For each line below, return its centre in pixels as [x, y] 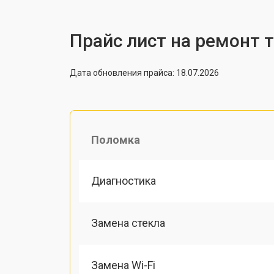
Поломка [116, 139]
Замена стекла [128, 223]
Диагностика [124, 180]
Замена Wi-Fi [123, 265]
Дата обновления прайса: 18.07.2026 [144, 72]
